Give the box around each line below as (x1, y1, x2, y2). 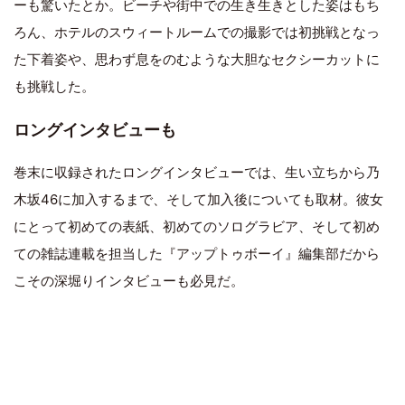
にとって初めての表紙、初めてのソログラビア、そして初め (14, 217, 380, 235)
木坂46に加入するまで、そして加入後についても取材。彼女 (14, 190, 383, 208)
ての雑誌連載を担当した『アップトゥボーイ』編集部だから (14, 244, 380, 262)
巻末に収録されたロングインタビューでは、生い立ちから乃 (14, 163, 380, 181)
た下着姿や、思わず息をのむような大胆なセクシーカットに (14, 50, 380, 68)
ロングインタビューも (14, 119, 176, 139)
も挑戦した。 (14, 77, 95, 95)
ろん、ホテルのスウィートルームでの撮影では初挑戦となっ (14, 23, 380, 41)
